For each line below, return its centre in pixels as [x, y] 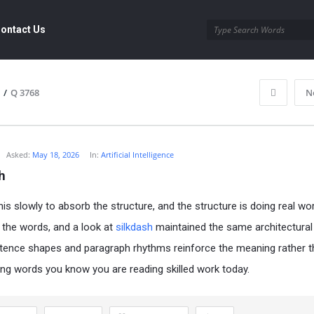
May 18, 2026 [56, 155]
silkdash [134, 227]
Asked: [19, 155]
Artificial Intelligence [138, 155]
